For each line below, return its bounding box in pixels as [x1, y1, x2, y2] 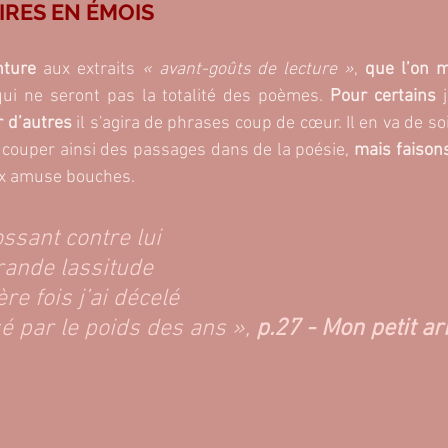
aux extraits [35, 58, 135, 80]
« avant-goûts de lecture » [134, 58, 355, 80]
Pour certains [330, 85, 437, 107]
